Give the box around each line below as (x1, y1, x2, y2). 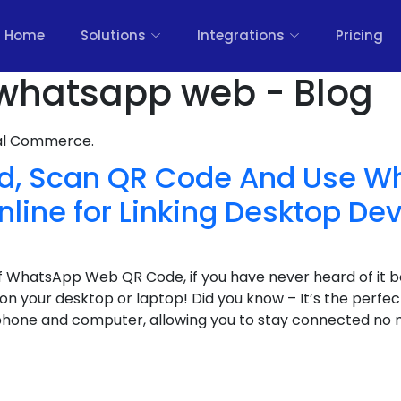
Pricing (336, 26, 383, 45)
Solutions (81, 26, 146, 45)
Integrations (197, 26, 285, 45)
